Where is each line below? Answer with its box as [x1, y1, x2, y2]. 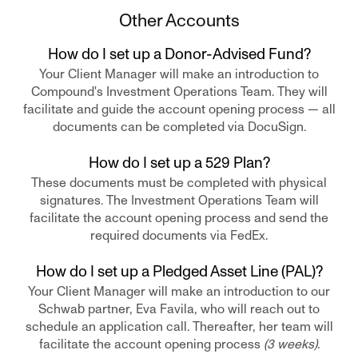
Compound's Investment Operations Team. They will [30, 83, 328, 101]
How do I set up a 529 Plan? [88, 153, 270, 173]
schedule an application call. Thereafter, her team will [25, 318, 333, 336]
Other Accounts [118, 9, 240, 33]
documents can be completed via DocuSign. [52, 118, 306, 136]
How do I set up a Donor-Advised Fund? [47, 44, 311, 65]
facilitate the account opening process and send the [30, 209, 328, 227]
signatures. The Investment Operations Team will [39, 192, 319, 209]
